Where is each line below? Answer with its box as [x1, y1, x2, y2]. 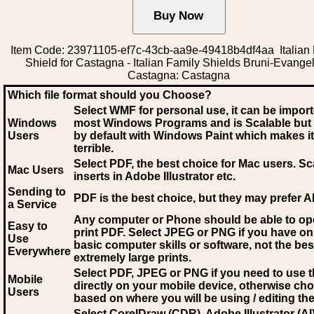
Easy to [8, 220, 48, 232]
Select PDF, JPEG [74, 267, 167, 279]
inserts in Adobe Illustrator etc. [74, 170, 235, 182]
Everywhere [8, 245, 71, 257]
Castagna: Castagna [128, 69, 230, 81]
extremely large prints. [74, 252, 191, 264]
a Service [8, 198, 57, 210]
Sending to [8, 186, 66, 198]
